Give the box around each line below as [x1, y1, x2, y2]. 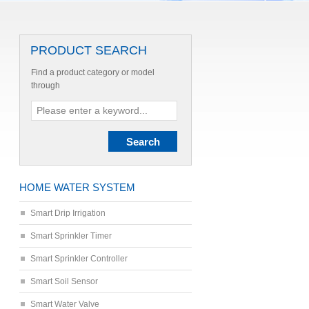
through [31, 81, 60, 90]
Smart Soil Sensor [30, 277, 98, 286]
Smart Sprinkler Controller [30, 254, 128, 263]
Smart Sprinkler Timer [30, 231, 112, 241]
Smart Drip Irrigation [30, 208, 106, 218]
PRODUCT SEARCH [30, 43, 147, 57]
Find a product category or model [31, 68, 154, 77]
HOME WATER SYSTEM [19, 181, 135, 193]
